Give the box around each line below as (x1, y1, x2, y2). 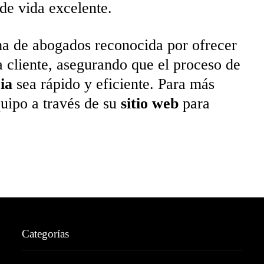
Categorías (22, 227, 70, 240)
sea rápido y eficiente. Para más (12, 75, 214, 93)
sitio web (121, 95, 179, 112)
